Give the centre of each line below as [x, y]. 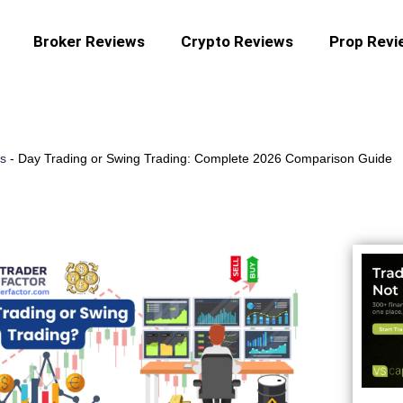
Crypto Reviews [237, 41]
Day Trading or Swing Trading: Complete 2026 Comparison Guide [205, 158]
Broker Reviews [90, 41]
